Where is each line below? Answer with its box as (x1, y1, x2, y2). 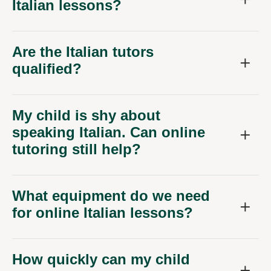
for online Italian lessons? (12, 204, 193, 221)
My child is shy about (12, 106, 160, 123)
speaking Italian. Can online (12, 123, 205, 140)
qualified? (12, 60, 82, 77)
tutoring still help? (12, 140, 141, 157)
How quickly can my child (12, 250, 190, 267)
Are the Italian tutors (12, 43, 154, 60)
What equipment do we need (12, 187, 210, 204)
